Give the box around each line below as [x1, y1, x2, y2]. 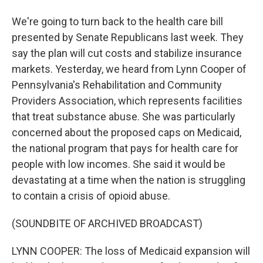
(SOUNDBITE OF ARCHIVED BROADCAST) [12, 217, 203, 230]
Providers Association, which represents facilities [12, 95, 242, 107]
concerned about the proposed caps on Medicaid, [12, 126, 241, 139]
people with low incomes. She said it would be [12, 158, 225, 170]
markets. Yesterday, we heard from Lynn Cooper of [12, 63, 247, 75]
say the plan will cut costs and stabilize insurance [12, 47, 242, 59]
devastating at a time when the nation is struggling [12, 174, 245, 186]
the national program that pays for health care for [12, 142, 238, 154]
